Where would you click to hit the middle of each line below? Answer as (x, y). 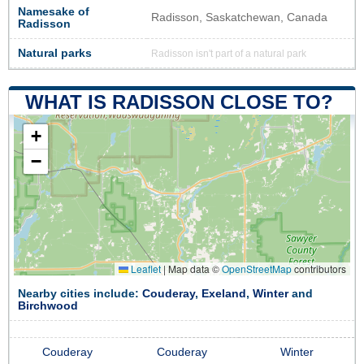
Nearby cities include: (80, 293)
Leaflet (145, 268)
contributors (319, 268)
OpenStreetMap (257, 268)
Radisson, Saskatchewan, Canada (239, 17)
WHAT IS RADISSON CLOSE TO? (179, 102)
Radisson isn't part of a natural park (229, 53)
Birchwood (48, 305)
